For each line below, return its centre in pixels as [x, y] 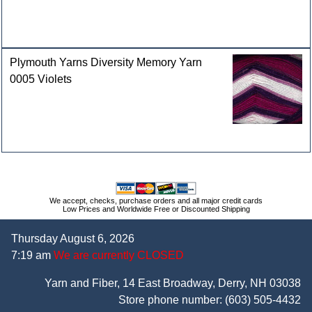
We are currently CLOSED [117, 255]
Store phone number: [172, 300]
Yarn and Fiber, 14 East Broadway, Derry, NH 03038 [173, 283]
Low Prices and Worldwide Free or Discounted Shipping [156, 209]
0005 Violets [41, 79]
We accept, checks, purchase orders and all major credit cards [156, 201]
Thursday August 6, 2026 [73, 239]
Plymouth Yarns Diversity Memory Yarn [106, 63]
